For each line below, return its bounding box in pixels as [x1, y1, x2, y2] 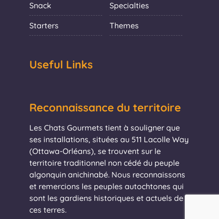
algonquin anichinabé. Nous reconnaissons [29, 170, 185, 180]
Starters [29, 21, 59, 31]
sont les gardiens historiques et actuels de [29, 193, 183, 203]
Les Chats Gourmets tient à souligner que [29, 123, 180, 133]
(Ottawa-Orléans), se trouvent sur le [29, 146, 161, 156]
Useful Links [29, 58, 93, 72]
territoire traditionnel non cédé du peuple [29, 158, 179, 168]
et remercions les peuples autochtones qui [29, 181, 184, 192]
